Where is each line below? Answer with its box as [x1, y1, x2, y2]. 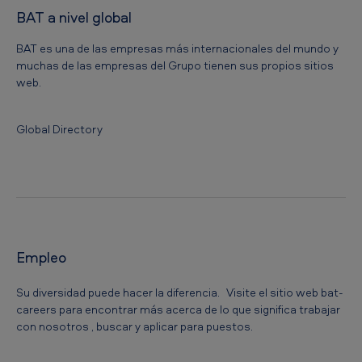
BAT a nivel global [16, 7, 132, 28]
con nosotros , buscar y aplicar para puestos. [16, 318, 253, 335]
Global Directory [16, 121, 103, 137]
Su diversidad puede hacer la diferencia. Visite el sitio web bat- [16, 284, 343, 301]
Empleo [16, 247, 66, 268]
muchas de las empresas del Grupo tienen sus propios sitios [16, 57, 334, 74]
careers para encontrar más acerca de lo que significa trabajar [16, 301, 340, 318]
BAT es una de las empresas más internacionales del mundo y [16, 40, 339, 57]
